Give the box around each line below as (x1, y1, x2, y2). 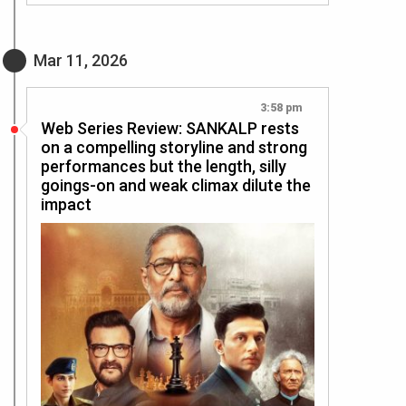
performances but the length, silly (41, 157, 286, 177)
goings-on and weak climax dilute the (41, 176, 311, 196)
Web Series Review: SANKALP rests (41, 119, 299, 139)
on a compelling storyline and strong (41, 138, 307, 158)
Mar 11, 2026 (34, 51, 128, 71)
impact (41, 195, 92, 215)
